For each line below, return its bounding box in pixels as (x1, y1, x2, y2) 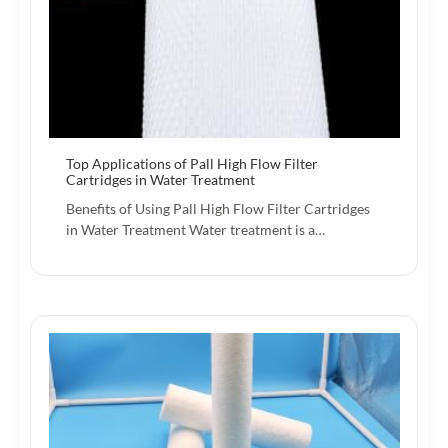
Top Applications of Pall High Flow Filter (66, 154, 318, 172)
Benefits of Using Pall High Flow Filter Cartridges (66, 199, 370, 217)
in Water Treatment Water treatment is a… (66, 220, 325, 238)
